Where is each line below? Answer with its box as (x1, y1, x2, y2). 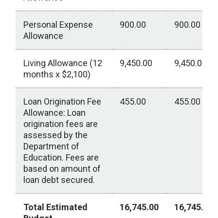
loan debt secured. (23, 175, 95, 185)
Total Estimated (23, 202, 88, 212)
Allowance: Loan (23, 108, 86, 118)
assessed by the (23, 130, 88, 140)
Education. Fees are (23, 152, 99, 163)
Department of (23, 141, 79, 151)
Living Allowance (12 (23, 58, 102, 68)
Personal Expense (23, 19, 93, 30)
